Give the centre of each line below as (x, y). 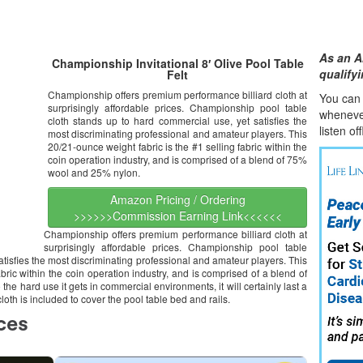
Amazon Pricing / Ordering (177, 199)
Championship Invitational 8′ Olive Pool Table (177, 63)
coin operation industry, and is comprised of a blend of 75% (177, 159)
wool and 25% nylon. (94, 172)
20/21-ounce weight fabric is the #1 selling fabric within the (177, 146)
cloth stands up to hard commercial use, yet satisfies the (177, 120)
